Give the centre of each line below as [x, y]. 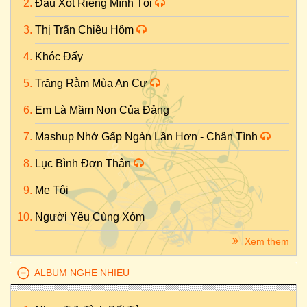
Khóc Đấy [59, 57]
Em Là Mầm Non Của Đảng [102, 110]
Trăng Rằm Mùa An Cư [93, 83]
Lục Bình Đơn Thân [84, 163]
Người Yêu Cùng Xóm [90, 217]
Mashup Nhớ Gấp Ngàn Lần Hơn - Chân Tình [148, 137]
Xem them [266, 241]
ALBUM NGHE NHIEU [82, 273]
